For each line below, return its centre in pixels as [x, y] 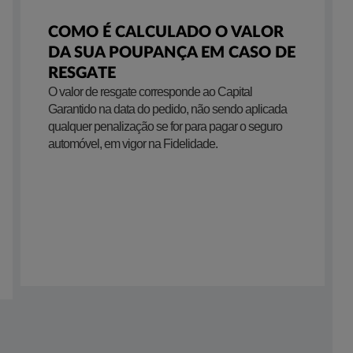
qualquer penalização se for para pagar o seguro [165, 126]
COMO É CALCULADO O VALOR [166, 32]
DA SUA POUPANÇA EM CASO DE [172, 53]
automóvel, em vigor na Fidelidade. [133, 144]
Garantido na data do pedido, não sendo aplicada [167, 109]
